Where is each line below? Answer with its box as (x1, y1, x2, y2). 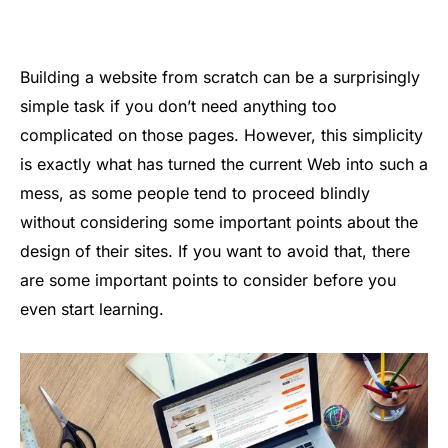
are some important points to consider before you (20, 269, 396, 290)
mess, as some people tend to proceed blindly (20, 182, 370, 203)
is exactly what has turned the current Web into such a (20, 153, 428, 174)
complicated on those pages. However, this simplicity (20, 124, 423, 145)
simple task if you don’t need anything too (20, 95, 337, 116)
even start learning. (20, 298, 164, 319)
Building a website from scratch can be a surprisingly (20, 66, 420, 87)
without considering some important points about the (20, 211, 418, 232)
